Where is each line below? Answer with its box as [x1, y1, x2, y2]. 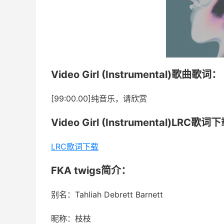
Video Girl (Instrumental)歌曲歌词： [51, 68, 221, 80]
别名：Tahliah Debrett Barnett [51, 189, 163, 199]
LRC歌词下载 [51, 141, 98, 151]
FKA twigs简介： [51, 164, 131, 176]
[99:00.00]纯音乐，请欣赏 [51, 93, 147, 103]
